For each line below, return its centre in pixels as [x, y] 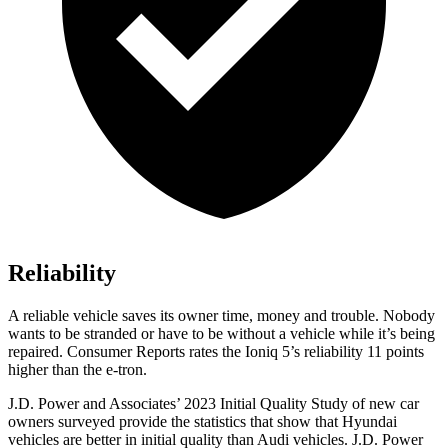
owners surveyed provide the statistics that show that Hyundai [202, 422]
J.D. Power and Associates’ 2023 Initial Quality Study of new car [213, 404]
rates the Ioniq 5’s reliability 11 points [304, 352]
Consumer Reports [126, 352]
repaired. [37, 352]
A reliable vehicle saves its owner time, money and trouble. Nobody [221, 316]
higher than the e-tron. [77, 370]
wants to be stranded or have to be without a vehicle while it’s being [221, 334]
